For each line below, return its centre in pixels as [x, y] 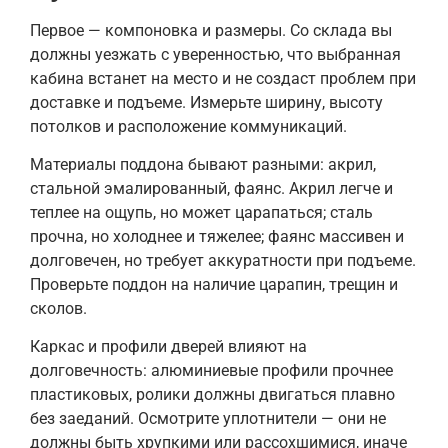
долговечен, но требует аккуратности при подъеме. [223, 260]
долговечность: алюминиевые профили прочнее [211, 371]
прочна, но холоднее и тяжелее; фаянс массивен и [217, 236]
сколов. [58, 308]
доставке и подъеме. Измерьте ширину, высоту [206, 102]
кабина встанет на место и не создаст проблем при [223, 78]
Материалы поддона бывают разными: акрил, [203, 164]
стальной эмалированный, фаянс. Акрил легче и [211, 188]
